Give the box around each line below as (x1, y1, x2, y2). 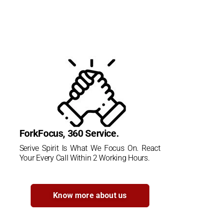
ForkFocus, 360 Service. (19, 127, 119, 139)
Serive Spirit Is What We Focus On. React (19, 143, 161, 153)
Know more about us (53, 190, 127, 200)
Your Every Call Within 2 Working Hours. (19, 153, 150, 163)
